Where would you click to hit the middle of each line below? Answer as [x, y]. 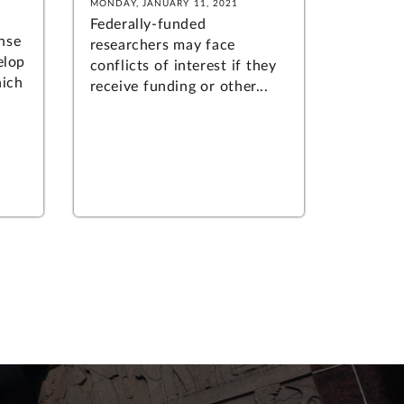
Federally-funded [148, 24]
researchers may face [162, 45]
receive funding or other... [179, 86]
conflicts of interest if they [183, 65]
